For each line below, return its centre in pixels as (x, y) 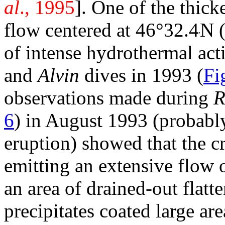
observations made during (109, 98)
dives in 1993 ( (144, 75)
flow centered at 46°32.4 (101, 30)
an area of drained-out (91, 188)
